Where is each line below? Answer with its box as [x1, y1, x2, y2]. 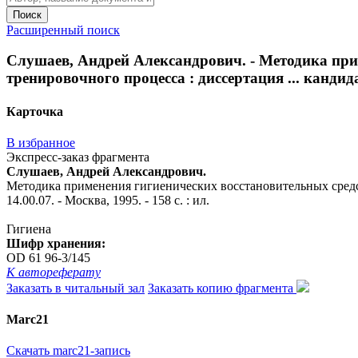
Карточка [6, 104, 63, 118]
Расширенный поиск [6, 22, 120, 37]
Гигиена [6, 221, 51, 236]
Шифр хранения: [6, 236, 105, 250]
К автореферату [6, 265, 101, 279]
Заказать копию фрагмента [148, 280, 296, 295]
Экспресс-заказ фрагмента [6, 149, 149, 164]
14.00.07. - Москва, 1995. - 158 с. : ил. [6, 193, 209, 207]
